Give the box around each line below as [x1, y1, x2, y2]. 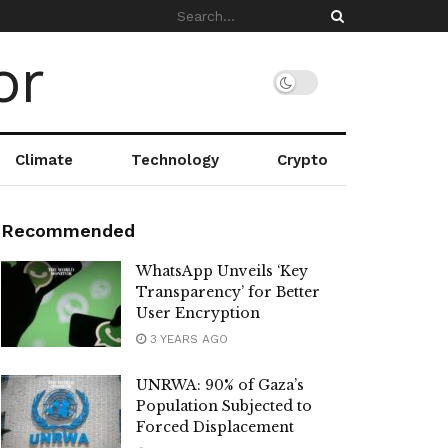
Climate [14, 151, 73, 169]
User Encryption [136, 304, 260, 322]
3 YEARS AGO [146, 332, 228, 346]
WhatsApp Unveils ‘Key [136, 262, 308, 280]
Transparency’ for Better [136, 283, 320, 301]
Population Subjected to [136, 397, 312, 415]
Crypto [276, 151, 328, 169]
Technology [130, 151, 219, 169]
